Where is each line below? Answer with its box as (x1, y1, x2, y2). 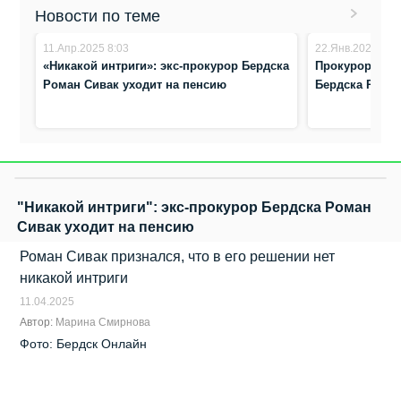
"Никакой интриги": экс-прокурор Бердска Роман (17, 200, 371, 216)
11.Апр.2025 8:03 (43, 41, 130, 55)
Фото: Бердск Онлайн (20, 337, 148, 352)
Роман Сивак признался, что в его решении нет (20, 249, 336, 265)
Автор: (20, 316, 56, 329)
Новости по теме (35, 6, 161, 25)
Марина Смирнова (55, 316, 151, 329)
